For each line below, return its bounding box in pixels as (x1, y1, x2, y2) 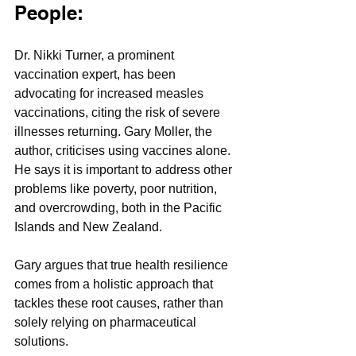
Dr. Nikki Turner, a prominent (14, 48, 177, 62)
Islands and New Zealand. (14, 219, 165, 234)
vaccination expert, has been (14, 67, 179, 81)
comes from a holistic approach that (14, 277, 216, 291)
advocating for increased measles (14, 86, 207, 100)
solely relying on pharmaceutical (14, 315, 199, 329)
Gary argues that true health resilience (14, 257, 231, 272)
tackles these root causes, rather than (14, 296, 226, 310)
